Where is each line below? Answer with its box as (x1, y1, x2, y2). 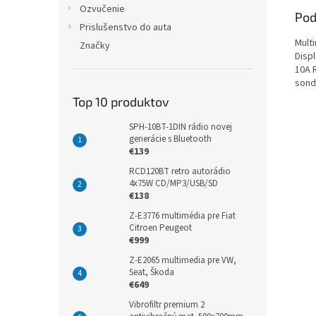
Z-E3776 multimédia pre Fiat (129, 209, 236, 222)
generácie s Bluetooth (129, 133, 212, 145)
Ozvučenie (80, 2, 125, 16)
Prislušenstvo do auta (80, 20, 171, 35)
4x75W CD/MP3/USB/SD (129, 177, 218, 190)
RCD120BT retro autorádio (129, 165, 231, 178)
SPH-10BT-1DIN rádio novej (129, 121, 232, 133)
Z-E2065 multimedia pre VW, (129, 254, 236, 267)
